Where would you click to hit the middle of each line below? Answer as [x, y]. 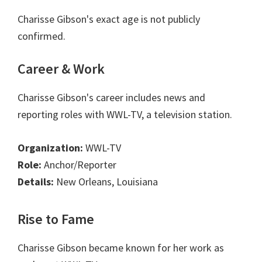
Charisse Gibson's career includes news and [111, 98]
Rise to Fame [56, 219]
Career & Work [61, 69]
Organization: [50, 148]
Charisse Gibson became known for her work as [121, 248]
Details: [36, 182]
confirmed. [42, 36]
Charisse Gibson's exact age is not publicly [109, 19]
